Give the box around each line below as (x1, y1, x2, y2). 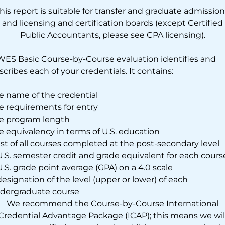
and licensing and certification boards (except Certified (2, 18, 223, 28)
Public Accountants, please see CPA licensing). (20, 30, 205, 40)
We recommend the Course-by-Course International (7, 199, 218, 208)
